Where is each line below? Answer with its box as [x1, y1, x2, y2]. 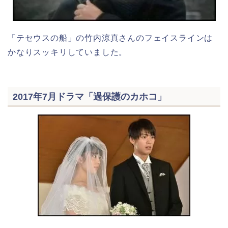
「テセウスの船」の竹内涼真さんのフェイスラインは [8, 33, 213, 42]
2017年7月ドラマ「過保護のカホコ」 [13, 91, 166, 102]
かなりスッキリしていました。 [8, 47, 128, 56]
